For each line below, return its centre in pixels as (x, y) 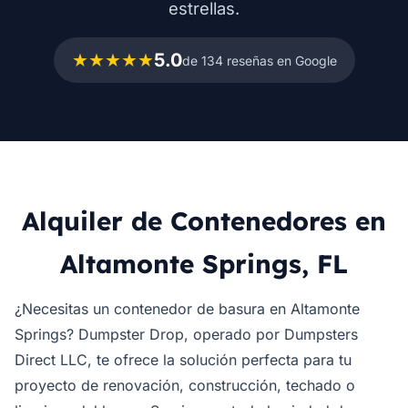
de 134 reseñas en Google (259, 60)
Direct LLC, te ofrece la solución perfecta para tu (183, 360)
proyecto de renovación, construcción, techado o (185, 385)
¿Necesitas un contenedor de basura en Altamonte (187, 309)
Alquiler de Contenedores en (204, 221)
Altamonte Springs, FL (204, 264)
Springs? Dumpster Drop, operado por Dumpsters (186, 334)
